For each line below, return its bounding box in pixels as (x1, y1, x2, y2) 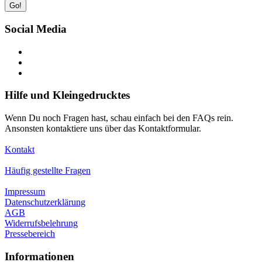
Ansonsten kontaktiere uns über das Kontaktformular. (5, 123, 201, 134)
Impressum (5, 187, 45, 197)
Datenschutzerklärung (5, 197, 85, 208)
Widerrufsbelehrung (5, 218, 78, 229)
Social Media (5, 22, 67, 35)
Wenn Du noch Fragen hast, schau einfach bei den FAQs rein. (5, 113, 233, 123)
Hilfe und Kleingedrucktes (5, 89, 130, 102)
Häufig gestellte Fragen (5, 166, 91, 176)
